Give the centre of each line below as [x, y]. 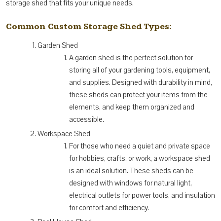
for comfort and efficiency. [109, 207]
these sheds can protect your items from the [138, 94]
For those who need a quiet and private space [140, 146]
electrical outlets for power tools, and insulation [142, 195]
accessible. [87, 119]
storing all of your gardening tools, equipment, [140, 70]
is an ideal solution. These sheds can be [131, 170]
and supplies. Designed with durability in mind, [141, 82]
